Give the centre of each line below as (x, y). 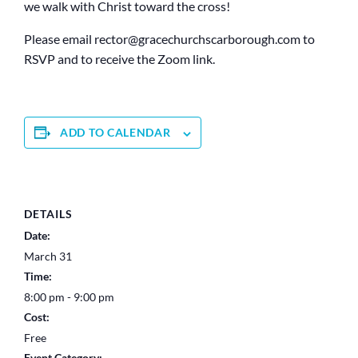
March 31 (48, 256)
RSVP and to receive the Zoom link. (119, 59)
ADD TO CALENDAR (115, 133)
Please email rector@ (81, 39)
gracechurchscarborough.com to (227, 39)
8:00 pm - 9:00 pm (69, 296)
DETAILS (48, 213)
